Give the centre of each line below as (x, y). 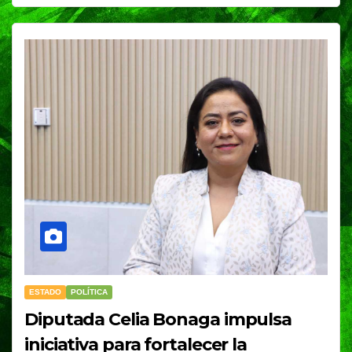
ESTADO (45, 292)
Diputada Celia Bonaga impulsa (158, 320)
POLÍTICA (89, 292)
